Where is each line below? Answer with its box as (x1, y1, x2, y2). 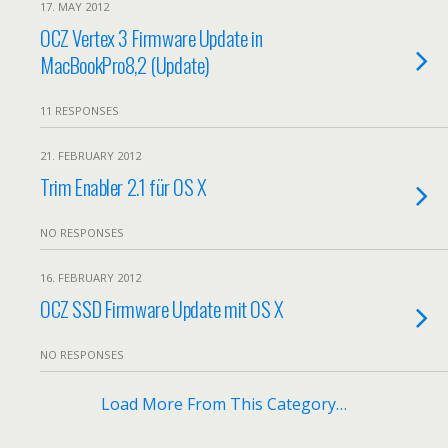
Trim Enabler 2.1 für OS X (40, 171, 207, 202)
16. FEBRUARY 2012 (40, 270, 141, 285)
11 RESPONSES (40, 103, 119, 118)
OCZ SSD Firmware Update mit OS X (40, 293, 284, 324)
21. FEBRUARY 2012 (40, 148, 141, 163)
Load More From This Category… (101, 393, 347, 415)
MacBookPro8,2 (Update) (40, 49, 210, 80)
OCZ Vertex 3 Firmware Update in (40, 22, 263, 53)
